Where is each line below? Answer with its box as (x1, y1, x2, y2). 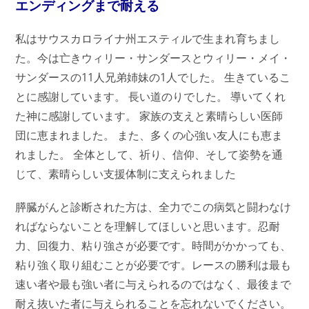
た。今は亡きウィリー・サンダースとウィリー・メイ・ (15, 50, 292, 66)
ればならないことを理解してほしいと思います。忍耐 (15, 219, 281, 234)
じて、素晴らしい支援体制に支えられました (15, 166, 237, 181)
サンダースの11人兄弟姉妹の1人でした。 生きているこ (15, 70, 291, 85)
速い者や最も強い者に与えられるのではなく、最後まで (15, 277, 292, 292)
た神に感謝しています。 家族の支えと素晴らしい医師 (15, 108, 283, 123)
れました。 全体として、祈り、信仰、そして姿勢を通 (15, 147, 283, 162)
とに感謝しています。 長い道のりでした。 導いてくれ (15, 89, 286, 104)
